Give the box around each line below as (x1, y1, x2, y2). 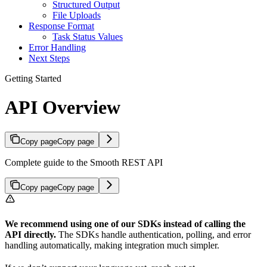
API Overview (5, 97, 120, 119)
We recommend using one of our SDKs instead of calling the (5, 218, 246, 229)
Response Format (29, 20, 94, 31)
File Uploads (52, 10, 101, 20)
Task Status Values (52, 31, 123, 42)
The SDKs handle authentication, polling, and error (56, 229, 251, 240)
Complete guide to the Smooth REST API (5, 157, 163, 167)
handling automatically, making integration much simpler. (5, 240, 219, 250)
